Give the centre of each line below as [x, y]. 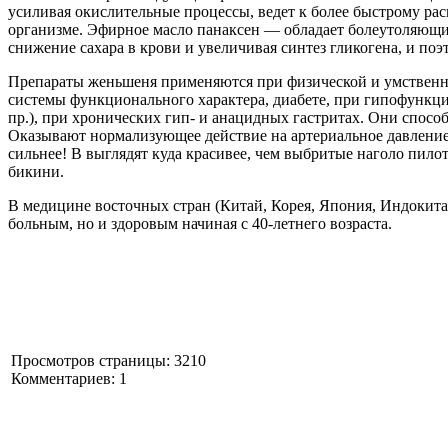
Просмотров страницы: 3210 [108, 361]
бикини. [36, 172]
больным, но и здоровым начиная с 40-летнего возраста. [200, 224]
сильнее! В [47, 154]
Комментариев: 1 [69, 379]
